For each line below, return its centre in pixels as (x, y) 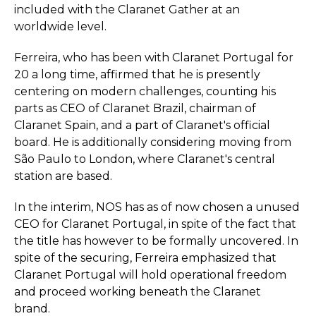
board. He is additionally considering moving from (153, 142)
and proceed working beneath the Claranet (138, 292)
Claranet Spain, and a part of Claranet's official (142, 125)
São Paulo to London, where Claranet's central (145, 159)
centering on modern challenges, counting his (145, 91)
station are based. (63, 176)
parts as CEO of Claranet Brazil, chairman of (135, 108)
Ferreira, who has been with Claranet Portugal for (154, 57)
